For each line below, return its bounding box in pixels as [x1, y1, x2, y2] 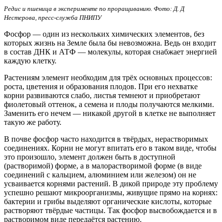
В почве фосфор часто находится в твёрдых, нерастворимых [4, 134, 208, 143]
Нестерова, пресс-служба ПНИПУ [4, 13, 102, 21]
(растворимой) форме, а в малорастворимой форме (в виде [4, 161, 202, 170]
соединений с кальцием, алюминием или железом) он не [4, 170, 196, 179]
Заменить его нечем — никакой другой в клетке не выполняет [4, 109, 216, 117]
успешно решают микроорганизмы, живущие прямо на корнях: [4, 188, 218, 197]
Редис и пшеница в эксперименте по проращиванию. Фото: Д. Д [4, 4, 184, 12]
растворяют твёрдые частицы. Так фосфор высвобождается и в [4, 206, 217, 215]
